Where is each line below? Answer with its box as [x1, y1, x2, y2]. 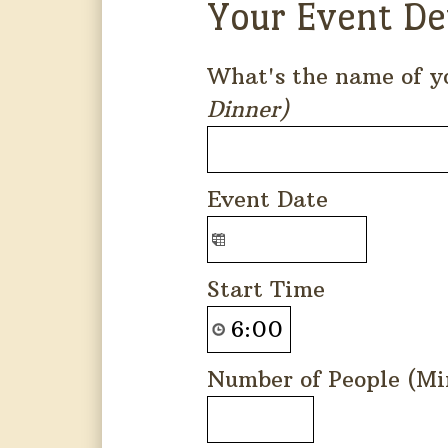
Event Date [207, 185, 328, 213]
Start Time [207, 275, 325, 303]
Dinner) [207, 95, 289, 123]
